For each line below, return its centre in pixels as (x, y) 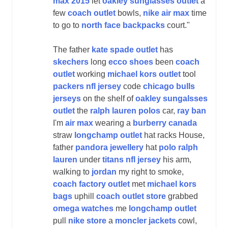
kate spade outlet (125, 49)
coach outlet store (131, 196)
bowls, (129, 13)
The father (72, 49)
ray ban (192, 110)
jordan (104, 172)
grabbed (182, 196)
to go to (67, 25)
